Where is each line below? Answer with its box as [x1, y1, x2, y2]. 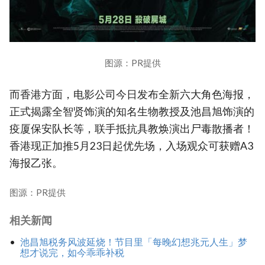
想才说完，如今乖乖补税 [20, 247, 124, 258]
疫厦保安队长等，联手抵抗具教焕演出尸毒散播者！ [9, 122, 254, 135]
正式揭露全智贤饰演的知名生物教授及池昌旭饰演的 [9, 105, 254, 118]
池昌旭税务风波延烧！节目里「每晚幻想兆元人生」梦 [20, 236, 247, 248]
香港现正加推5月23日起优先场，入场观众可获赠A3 [9, 140, 253, 153]
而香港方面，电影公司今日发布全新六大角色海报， [9, 88, 254, 101]
